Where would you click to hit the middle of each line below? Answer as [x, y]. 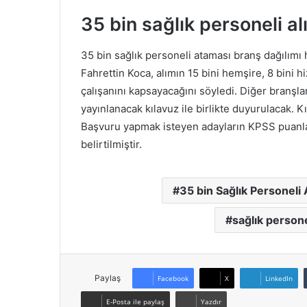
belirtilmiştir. [111, 144]
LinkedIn [279, 278]
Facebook [173, 278]
